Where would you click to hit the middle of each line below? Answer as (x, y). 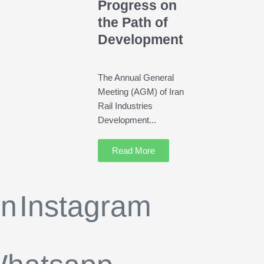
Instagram (85, 207)
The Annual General (136, 78)
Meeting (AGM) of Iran (141, 92)
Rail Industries (125, 106)
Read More (133, 151)
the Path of (133, 22)
